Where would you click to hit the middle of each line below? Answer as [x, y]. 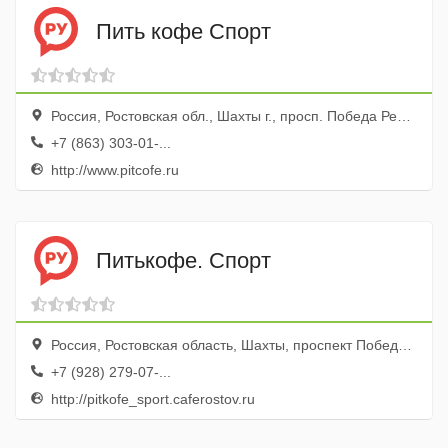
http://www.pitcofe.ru [113, 170]
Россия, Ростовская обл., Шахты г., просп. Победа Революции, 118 [222, 116]
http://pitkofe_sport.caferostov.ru [151, 399]
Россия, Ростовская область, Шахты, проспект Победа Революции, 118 [222, 345]
